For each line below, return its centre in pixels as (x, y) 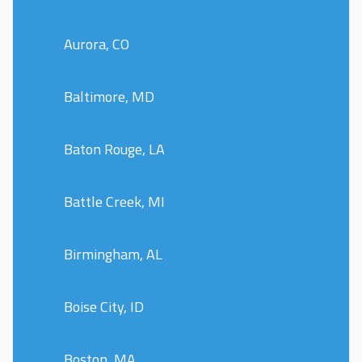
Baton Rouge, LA (114, 149)
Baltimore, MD (109, 97)
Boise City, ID (104, 307)
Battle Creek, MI (114, 202)
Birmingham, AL (113, 255)
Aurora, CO (97, 44)
